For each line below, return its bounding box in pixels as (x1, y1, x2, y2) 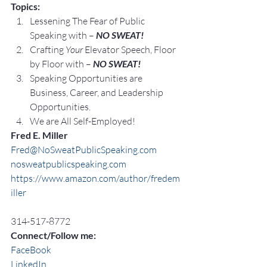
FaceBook (11, 244, 51, 256)
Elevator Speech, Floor (83, 44, 178, 56)
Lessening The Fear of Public (30, 15, 147, 27)
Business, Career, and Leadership (30, 86, 165, 99)
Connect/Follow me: (11, 229, 96, 241)
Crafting (30, 44, 66, 56)
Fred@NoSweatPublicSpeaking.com (11, 144, 157, 156)
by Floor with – (30, 58, 93, 70)
